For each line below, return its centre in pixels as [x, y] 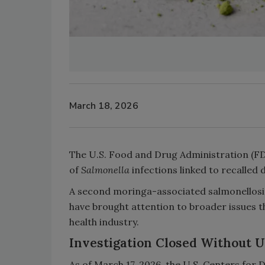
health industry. [104, 222]
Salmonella [106, 170]
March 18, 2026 [104, 106]
